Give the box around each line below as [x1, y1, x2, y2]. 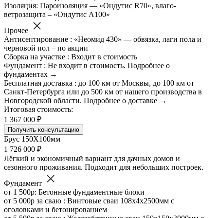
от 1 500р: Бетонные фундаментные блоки [4, 188, 145, 197]
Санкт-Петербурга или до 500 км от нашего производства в [4, 88, 202, 96]
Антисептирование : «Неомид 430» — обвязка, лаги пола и [4, 35, 201, 44]
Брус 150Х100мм [4, 135, 60, 144]
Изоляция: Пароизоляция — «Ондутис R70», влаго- [4, 1, 176, 10]
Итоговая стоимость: [4, 105, 73, 114]
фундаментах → [4, 70, 57, 79]
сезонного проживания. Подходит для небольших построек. [4, 163, 203, 172]
